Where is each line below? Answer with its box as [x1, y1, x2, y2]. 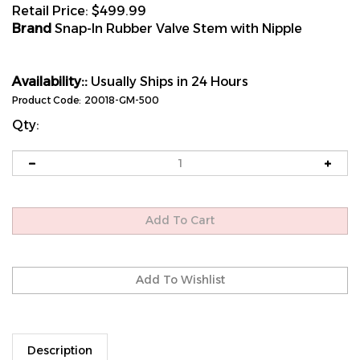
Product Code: [12, 94, 81, 106]
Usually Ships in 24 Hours [88, 74, 248, 89]
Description [27, 325, 92, 340]
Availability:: [12, 74, 88, 89]
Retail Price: [12, 3, 88, 18]
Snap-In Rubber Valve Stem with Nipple [51, 21, 302, 36]
